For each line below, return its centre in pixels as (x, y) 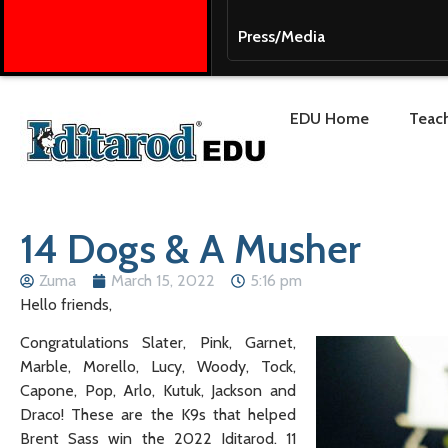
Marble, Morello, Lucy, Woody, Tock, (158, 367)
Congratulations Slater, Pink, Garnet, (158, 343)
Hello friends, (66, 304)
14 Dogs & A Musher (190, 248)
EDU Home (329, 118)
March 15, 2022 (163, 280)
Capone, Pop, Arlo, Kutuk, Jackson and (158, 391)
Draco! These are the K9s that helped (158, 415)
